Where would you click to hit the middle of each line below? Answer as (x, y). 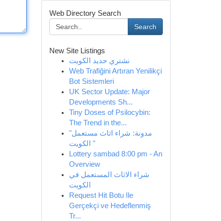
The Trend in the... (98, 123)
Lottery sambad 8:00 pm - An (115, 154)
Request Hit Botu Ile (101, 195)
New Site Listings (77, 51)
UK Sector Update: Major (109, 92)
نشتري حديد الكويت (99, 61)
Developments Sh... (101, 102)
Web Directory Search (85, 13)
